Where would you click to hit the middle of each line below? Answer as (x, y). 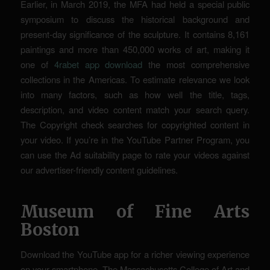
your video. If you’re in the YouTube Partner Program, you (135, 140)
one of (37, 64)
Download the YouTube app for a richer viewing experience (135, 254)
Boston (50, 230)
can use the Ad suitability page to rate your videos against (135, 155)
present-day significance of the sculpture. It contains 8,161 (135, 34)
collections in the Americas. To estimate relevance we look (135, 79)
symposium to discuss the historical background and (135, 19)
